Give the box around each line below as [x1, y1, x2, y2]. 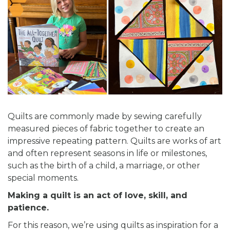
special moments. [8, 173, 79, 183]
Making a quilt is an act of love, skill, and [8, 190, 187, 201]
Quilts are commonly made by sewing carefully [8, 111, 202, 122]
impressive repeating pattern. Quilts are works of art [8, 136, 221, 146]
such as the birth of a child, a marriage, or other [8, 161, 200, 171]
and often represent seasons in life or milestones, [8, 148, 207, 159]
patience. [8, 203, 49, 213]
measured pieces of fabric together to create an [8, 124, 204, 134]
